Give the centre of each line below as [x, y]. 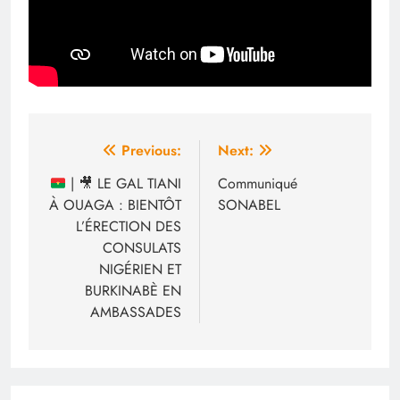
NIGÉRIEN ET [140, 270]
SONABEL [249, 205]
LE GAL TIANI [137, 184]
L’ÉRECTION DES [129, 227]
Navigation [100, 155]
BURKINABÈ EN [133, 291]
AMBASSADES [136, 312]
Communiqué [258, 184]
